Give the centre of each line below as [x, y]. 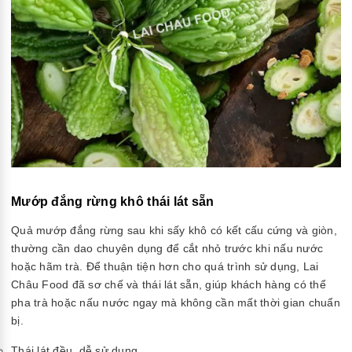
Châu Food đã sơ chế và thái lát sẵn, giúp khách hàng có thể [169, 284]
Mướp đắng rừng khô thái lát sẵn [113, 201]
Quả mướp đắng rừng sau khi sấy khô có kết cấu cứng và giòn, [174, 230]
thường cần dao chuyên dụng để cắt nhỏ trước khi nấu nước [167, 248]
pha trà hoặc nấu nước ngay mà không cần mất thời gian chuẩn [176, 302]
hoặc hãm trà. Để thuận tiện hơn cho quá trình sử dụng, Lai [165, 266]
